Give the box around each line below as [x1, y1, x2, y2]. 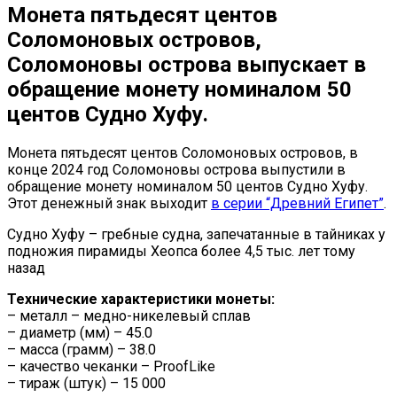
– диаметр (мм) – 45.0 [7, 323, 152, 341]
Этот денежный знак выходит [7, 194, 211, 212]
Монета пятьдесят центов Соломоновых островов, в [7, 144, 358, 161]
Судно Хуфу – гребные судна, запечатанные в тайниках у [7, 225, 385, 243]
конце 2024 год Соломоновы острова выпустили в [7, 160, 346, 178]
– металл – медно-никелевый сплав [7, 307, 251, 324]
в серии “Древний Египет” [211, 194, 384, 212]
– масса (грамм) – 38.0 [7, 340, 156, 358]
